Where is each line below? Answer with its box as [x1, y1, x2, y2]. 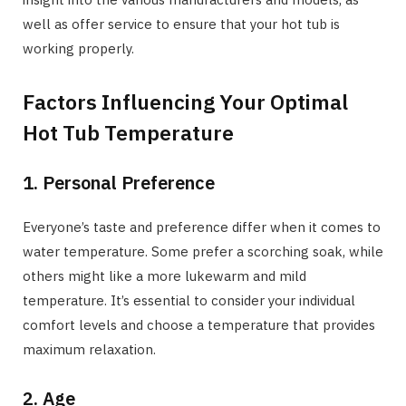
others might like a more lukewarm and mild [23, 267, 306, 285]
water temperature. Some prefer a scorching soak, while [23, 243, 383, 260]
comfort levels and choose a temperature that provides [23, 316, 375, 333]
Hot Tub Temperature [23, 119, 234, 146]
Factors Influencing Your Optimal [23, 88, 348, 115]
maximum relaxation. [23, 341, 156, 358]
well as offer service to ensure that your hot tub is [23, 15, 340, 34]
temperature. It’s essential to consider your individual [23, 292, 355, 309]
